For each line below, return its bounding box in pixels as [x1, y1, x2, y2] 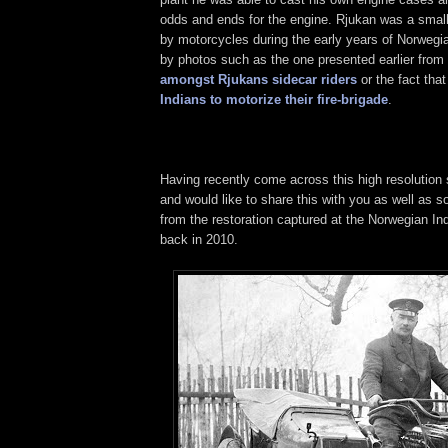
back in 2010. [160, 231, 238, 247]
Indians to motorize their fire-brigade [160, 91, 388, 107]
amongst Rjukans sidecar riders [160, 71, 357, 87]
